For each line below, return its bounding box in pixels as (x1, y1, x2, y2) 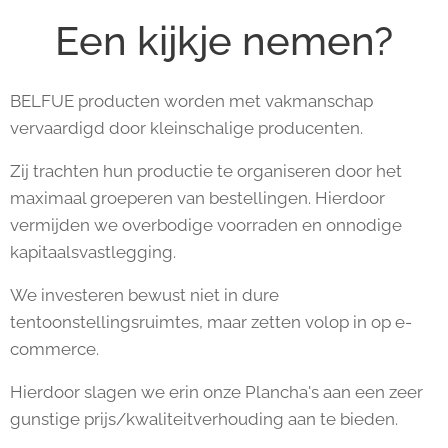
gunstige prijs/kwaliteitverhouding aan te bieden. (10, 409, 398, 429)
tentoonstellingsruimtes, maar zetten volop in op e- (10, 312, 412, 332)
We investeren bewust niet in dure (10, 285, 279, 305)
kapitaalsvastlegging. (10, 242, 176, 262)
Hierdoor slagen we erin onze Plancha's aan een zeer (10, 382, 423, 402)
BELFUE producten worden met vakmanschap (10, 91, 373, 111)
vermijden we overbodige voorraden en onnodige (10, 215, 402, 235)
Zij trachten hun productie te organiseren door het (10, 161, 402, 181)
